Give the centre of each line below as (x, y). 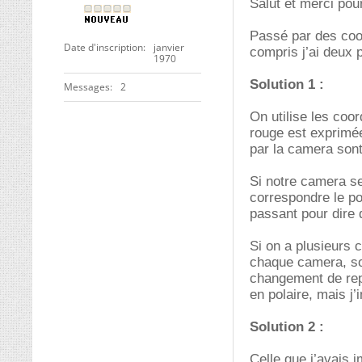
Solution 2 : (287, 327)
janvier (169, 47)
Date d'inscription (103, 47)
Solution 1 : (287, 84)
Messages (87, 87)
